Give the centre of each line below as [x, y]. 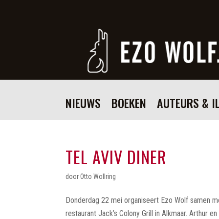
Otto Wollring [98, 177]
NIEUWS [83, 103]
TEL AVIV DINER [116, 157]
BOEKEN [129, 103]
